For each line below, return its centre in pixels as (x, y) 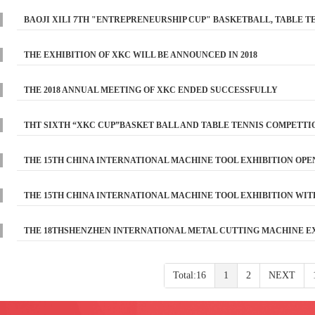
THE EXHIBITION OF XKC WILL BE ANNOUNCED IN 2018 (141, 55)
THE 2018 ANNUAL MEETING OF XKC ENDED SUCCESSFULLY (151, 90)
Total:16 (189, 275)
